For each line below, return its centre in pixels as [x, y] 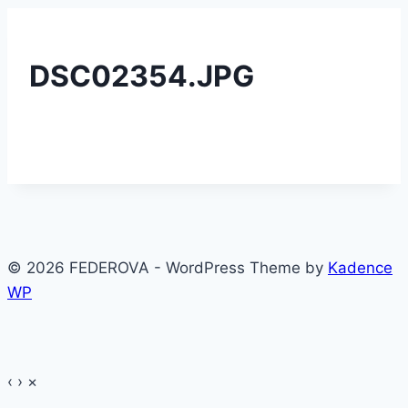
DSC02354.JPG [142, 76]
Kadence [360, 268]
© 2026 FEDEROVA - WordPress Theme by [168, 268]
